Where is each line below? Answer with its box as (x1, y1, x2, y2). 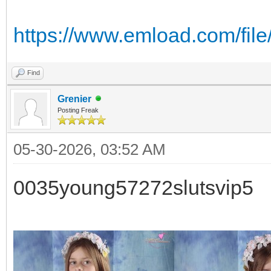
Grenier (57, 93, 91, 104)
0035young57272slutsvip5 (13, 175, 253, 199)
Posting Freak (57, 106, 99, 114)
